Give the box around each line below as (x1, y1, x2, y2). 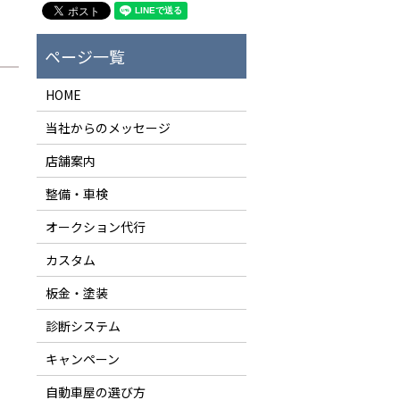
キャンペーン (45, 350, 120, 369)
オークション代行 (45, 218, 146, 237)
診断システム (45, 317, 121, 336)
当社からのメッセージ (45, 119, 171, 137)
